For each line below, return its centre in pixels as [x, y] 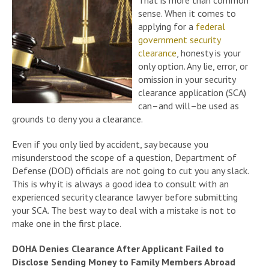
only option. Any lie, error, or [193, 66]
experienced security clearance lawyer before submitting [125, 197]
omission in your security [187, 80]
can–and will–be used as [189, 106]
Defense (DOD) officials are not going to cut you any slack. [130, 171]
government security [179, 40]
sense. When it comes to [187, 14]
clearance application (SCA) [192, 93]
